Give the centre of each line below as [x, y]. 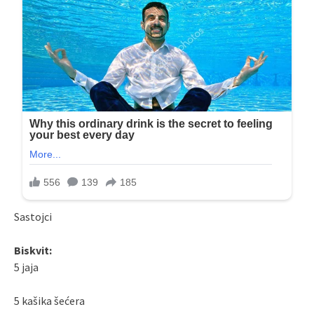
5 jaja [26, 267]
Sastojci [33, 217]
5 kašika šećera [49, 301]
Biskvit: [33, 251]
